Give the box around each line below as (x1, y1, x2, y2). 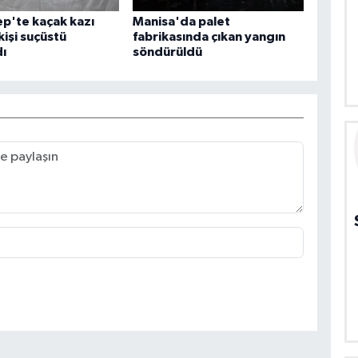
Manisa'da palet (133, 15, 231, 29)
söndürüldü (133, 46, 203, 59)
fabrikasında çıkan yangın (133, 30, 286, 44)
